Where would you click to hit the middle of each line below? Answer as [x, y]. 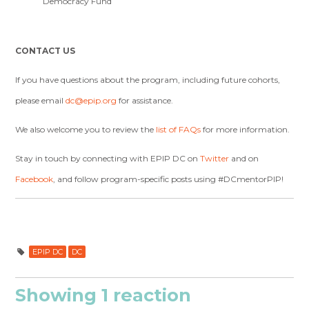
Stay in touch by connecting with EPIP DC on [108, 159]
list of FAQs [179, 130]
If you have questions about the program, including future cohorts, [148, 80]
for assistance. [145, 101]
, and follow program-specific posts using [136, 179]
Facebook [34, 179]
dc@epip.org [91, 101]
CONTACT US [46, 51]
